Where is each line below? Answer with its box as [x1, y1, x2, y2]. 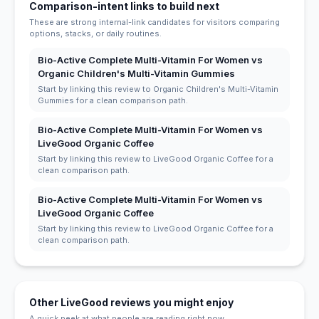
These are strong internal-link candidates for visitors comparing [29, 16, 280, 27]
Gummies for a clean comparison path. [38, 95, 188, 105]
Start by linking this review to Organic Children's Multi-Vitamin [38, 83, 278, 94]
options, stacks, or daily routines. [29, 28, 162, 38]
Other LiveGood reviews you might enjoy [29, 296, 234, 308]
